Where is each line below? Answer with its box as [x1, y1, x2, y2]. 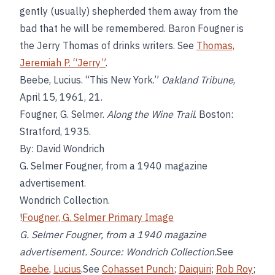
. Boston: [195, 108, 233, 120]
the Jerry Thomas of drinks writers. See [20, 39, 196, 52]
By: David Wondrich [20, 142, 104, 155]
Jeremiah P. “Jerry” [20, 56, 106, 69]
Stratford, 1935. [20, 125, 91, 137]
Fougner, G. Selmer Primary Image [22, 211, 174, 223]
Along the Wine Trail [107, 108, 195, 120]
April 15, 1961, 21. [20, 91, 103, 103]
